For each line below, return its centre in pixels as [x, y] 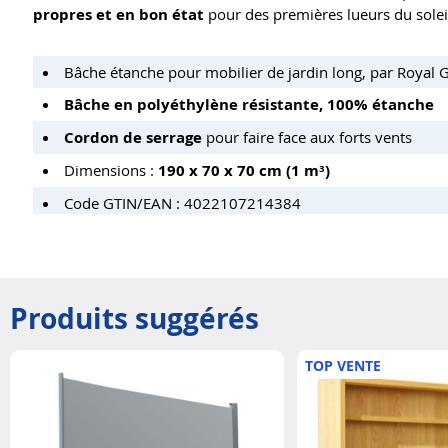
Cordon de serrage [133, 138]
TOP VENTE [342, 366]
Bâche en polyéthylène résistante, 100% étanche [249, 105]
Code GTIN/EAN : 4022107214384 [182, 203]
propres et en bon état [118, 15]
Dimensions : [111, 170]
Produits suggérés [134, 319]
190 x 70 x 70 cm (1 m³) [244, 171]
